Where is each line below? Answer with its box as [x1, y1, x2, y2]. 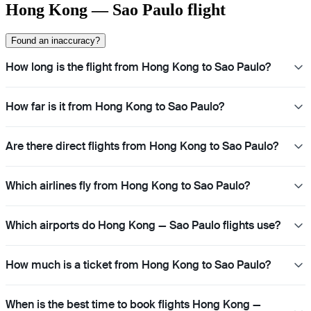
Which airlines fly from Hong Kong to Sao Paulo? [6, 178, 250, 194]
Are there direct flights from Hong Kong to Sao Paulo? [6, 139, 278, 154]
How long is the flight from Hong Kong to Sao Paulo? [6, 60, 271, 75]
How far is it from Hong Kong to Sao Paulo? [6, 99, 224, 115]
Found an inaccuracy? [11, 35, 100, 47]
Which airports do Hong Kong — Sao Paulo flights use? [6, 218, 280, 233]
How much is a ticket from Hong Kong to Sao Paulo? [6, 258, 271, 273]
